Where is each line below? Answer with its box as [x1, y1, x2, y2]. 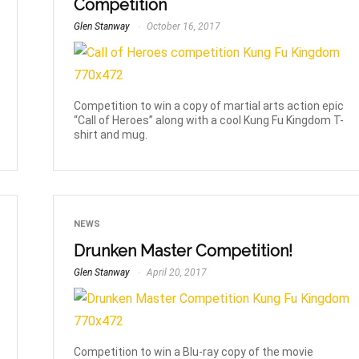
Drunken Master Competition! [74, 240, 293, 260]
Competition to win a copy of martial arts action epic [74, 99, 345, 112]
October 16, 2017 [144, 21, 221, 33]
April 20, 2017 [144, 266, 208, 278]
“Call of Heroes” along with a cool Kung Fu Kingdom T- [74, 113, 345, 127]
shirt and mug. [74, 127, 148, 141]
